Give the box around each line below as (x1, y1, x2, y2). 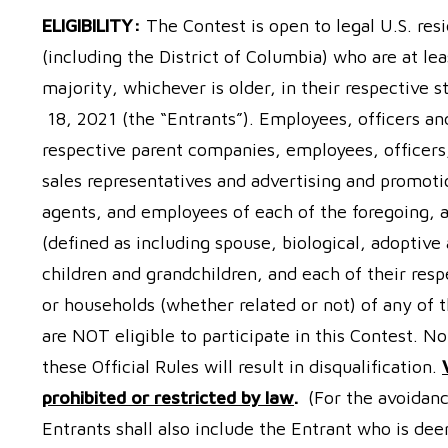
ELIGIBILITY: (42, 15, 141, 36)
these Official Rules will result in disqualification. (42, 356, 442, 377)
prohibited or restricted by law (42, 387, 294, 408)
